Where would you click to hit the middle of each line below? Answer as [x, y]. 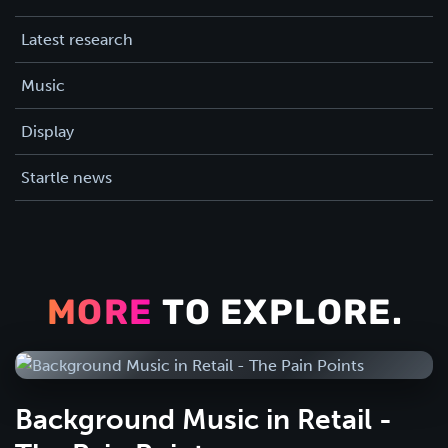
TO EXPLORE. [279, 315]
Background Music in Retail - [203, 419]
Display [47, 131]
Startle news [66, 177]
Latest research [77, 39]
